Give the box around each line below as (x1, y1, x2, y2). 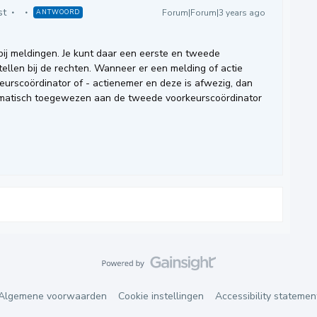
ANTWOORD (36, 8, 80, 16)
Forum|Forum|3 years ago (162, 7, 265, 18)
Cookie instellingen (117, 289, 204, 303)
